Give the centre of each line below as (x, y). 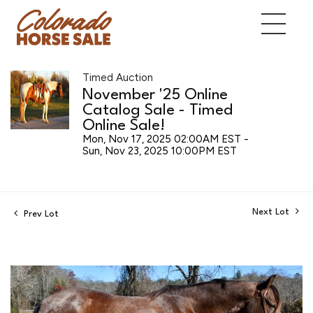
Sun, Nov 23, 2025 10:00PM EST (160, 151)
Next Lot (272, 212)
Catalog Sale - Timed (158, 110)
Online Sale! (124, 125)
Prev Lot (40, 214)
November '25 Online (155, 95)
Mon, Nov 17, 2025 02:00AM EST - (166, 139)
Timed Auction (118, 77)
